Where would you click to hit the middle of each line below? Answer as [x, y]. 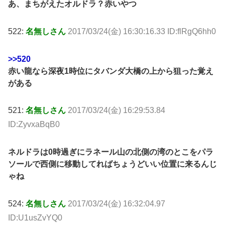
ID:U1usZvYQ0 [35, 217]
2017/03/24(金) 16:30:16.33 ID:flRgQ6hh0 [142, 31]
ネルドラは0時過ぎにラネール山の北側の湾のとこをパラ [111, 152]
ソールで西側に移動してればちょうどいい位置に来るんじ [113, 164]
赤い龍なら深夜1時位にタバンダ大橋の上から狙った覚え [111, 71]
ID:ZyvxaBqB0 [34, 125]
